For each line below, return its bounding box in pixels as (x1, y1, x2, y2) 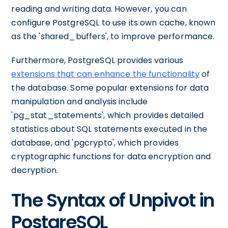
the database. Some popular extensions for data (11, 82, 209, 94)
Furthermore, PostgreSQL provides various (11, 54, 184, 66)
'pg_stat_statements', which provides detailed (11, 109, 204, 121)
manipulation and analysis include (11, 96, 148, 107)
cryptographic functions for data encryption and (11, 151, 211, 162)
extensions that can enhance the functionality (11, 68, 200, 80)
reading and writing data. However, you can (11, 3, 187, 15)
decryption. (11, 164, 59, 176)
